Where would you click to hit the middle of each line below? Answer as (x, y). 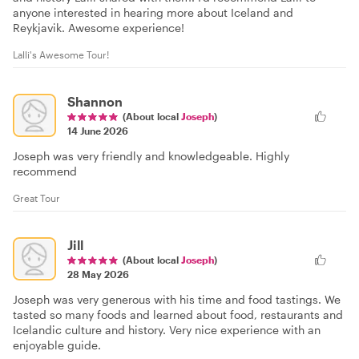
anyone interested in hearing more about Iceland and (153, 12)
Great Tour (36, 198)
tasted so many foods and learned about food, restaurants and (178, 314)
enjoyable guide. (57, 345)
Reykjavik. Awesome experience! (99, 27)
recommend (45, 171)
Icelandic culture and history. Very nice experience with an (167, 329)
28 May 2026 (98, 274)
